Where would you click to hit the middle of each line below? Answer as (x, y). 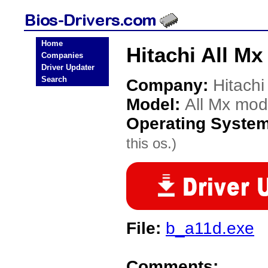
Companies (62, 55)
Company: (170, 85)
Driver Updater (68, 67)
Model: (156, 104)
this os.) (151, 143)
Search (54, 79)
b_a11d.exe (210, 228)
